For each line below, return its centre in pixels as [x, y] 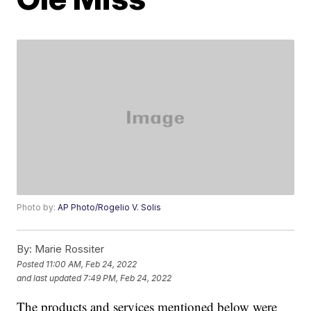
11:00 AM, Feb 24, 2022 [92, 264]
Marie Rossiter [68, 249]
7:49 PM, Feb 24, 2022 [128, 278]
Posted [32, 264]
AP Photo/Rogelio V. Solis [110, 208]
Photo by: [37, 208]
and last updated [49, 278]
